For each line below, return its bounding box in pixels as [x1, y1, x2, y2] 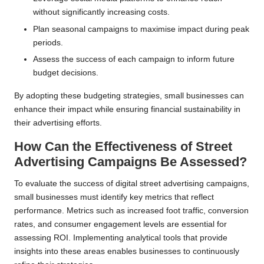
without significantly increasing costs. [33, 8, 170, 17]
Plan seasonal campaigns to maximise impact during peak [33, 24, 249, 34]
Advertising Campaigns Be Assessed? [14, 154, 247, 169]
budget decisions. [33, 68, 98, 77]
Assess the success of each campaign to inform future [33, 54, 235, 64]
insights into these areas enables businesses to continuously [14, 246, 239, 256]
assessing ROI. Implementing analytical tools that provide [14, 233, 227, 242]
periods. [33, 38, 63, 47]
